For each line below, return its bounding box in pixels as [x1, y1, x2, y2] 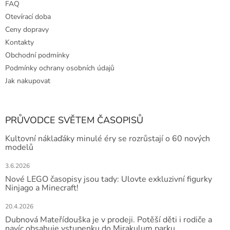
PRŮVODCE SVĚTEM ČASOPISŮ [5, 114, 143, 127]
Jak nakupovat [5, 76, 50, 86]
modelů [5, 142, 33, 154]
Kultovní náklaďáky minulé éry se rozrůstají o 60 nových [5, 133, 210, 145]
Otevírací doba [5, 12, 51, 22]
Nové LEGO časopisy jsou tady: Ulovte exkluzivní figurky [5, 174, 212, 185]
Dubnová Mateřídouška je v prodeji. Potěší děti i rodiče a [5, 214, 212, 226]
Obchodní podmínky [5, 50, 69, 61]
